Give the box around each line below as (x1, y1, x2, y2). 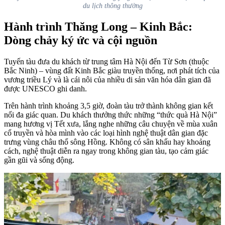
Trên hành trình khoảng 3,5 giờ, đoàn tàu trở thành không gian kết (4, 101, 213, 110)
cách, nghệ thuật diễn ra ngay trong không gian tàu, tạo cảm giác (4, 147, 208, 156)
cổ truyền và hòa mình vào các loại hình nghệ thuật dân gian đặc (4, 129, 208, 138)
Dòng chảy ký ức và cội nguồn (4, 34, 157, 47)
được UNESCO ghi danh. (4, 84, 87, 93)
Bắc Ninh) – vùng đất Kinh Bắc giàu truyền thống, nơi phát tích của (4, 66, 219, 75)
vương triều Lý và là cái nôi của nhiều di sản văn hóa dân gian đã (4, 75, 211, 84)
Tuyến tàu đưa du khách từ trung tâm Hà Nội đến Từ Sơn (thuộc (4, 57, 209, 66)
